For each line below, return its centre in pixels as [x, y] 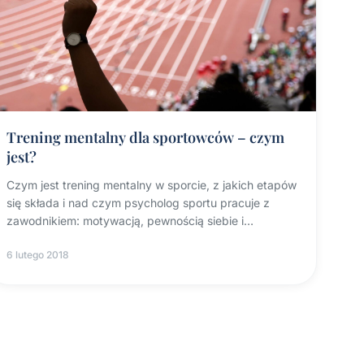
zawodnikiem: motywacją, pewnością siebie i [125, 221]
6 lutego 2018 [37, 255]
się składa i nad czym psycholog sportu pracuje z [138, 203]
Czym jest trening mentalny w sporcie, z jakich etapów [151, 185]
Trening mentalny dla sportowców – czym [145, 138]
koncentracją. [42, 239]
